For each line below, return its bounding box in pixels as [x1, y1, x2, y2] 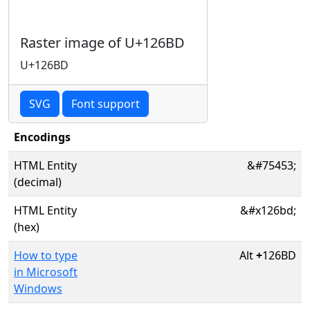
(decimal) [14, 174, 62, 190]
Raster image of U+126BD [20, 33, 185, 52]
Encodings [14, 129, 71, 145]
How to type [14, 248, 77, 263]
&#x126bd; [240, 203, 296, 218]
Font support [71, 96, 140, 111]
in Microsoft [14, 264, 77, 280]
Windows [14, 281, 62, 296]
